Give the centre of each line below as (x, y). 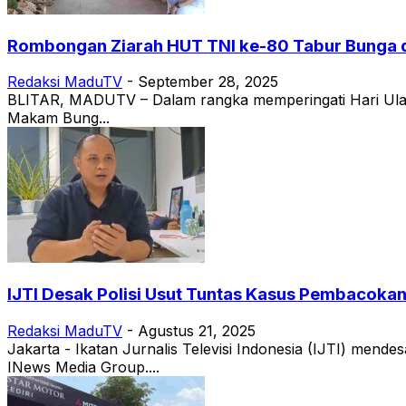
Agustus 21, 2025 (197, 330)
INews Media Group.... (83, 367)
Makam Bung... (58, 118)
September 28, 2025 (208, 82)
